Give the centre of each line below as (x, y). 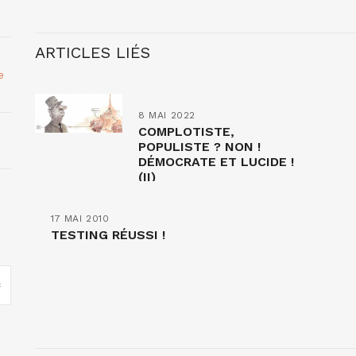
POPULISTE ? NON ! (199, 146)
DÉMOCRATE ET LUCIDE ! (216, 161)
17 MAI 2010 (80, 218)
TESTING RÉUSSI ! (108, 234)
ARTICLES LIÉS (93, 52)
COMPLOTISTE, (186, 131)
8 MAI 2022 (167, 115)
